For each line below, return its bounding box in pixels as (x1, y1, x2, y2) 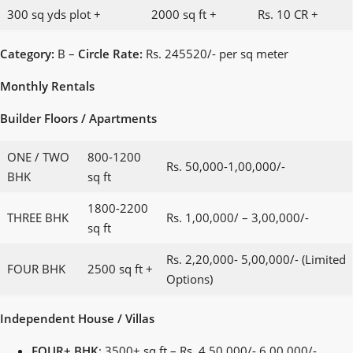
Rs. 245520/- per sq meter (143, 45, 288, 61)
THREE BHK (6, 209, 69, 225)
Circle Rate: (78, 45, 143, 61)
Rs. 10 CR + (257, 6, 318, 22)
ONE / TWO (6, 148, 69, 165)
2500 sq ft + (87, 260, 153, 277)
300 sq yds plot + (6, 6, 101, 22)
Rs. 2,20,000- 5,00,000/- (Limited (165, 251, 346, 267)
